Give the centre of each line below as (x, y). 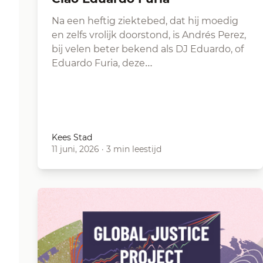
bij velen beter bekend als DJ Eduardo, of (148, 49)
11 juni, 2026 (75, 149)
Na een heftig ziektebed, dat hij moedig (145, 21)
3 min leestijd (134, 149)
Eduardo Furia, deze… (102, 63)
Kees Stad (72, 137)
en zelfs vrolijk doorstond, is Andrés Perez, (149, 35)
